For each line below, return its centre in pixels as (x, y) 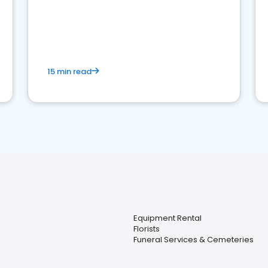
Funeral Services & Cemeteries (193, 240)
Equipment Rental (167, 218)
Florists (146, 229)
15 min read (69, 71)
